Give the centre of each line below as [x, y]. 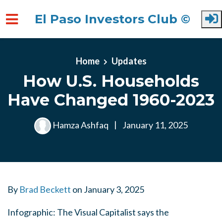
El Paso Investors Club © [112, 19]
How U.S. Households [111, 81]
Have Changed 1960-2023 [111, 100]
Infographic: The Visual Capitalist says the [88, 212]
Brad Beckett [45, 189]
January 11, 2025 [154, 125]
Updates [129, 61]
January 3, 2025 [114, 189]
